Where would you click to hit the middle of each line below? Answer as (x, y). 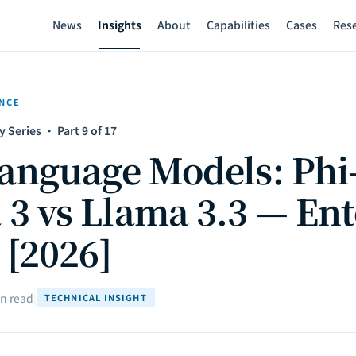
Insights (120, 25)
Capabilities (239, 25)
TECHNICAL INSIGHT (96, 297)
